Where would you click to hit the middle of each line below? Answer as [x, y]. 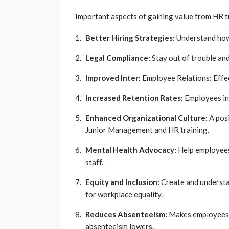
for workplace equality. [125, 194]
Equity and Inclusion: [122, 182]
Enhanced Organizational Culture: [146, 118]
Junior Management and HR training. [148, 130]
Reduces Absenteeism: [126, 214]
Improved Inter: [113, 78]
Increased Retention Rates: [134, 98]
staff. [95, 162]
